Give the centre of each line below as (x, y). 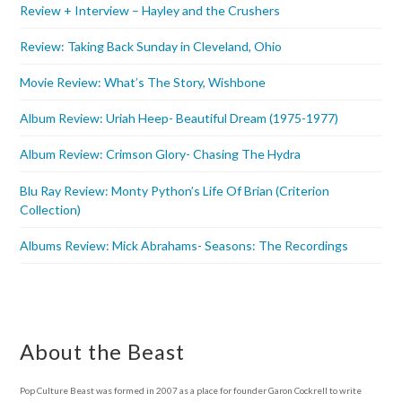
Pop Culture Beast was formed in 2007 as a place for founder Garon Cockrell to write (191, 390)
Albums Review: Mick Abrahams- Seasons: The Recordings (184, 245)
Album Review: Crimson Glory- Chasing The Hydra (161, 154)
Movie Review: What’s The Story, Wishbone (143, 82)
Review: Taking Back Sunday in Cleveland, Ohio (151, 46)
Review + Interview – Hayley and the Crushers (150, 10)
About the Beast (103, 351)
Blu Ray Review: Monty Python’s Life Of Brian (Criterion (175, 190)
